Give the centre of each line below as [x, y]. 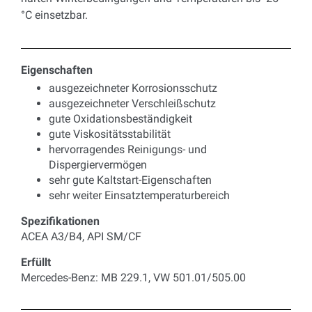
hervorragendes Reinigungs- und [128, 150]
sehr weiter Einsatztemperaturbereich [139, 196]
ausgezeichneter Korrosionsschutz [133, 88]
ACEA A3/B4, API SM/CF [81, 237]
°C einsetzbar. [54, 15]
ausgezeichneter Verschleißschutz [132, 104]
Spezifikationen [60, 221]
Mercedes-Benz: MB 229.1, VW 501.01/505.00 [133, 277]
